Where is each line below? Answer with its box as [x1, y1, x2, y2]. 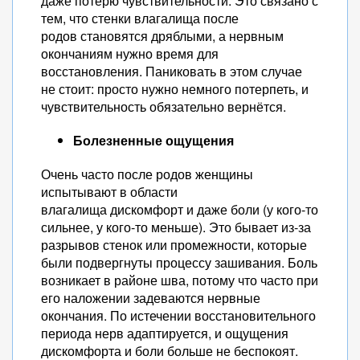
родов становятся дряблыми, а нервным [41, 27, 284, 45]
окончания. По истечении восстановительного [41, 306, 316, 325]
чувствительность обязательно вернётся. [41, 97, 286, 116]
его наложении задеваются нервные [41, 288, 260, 307]
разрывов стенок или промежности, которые [41, 235, 307, 254]
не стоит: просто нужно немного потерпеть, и [41, 80, 309, 98]
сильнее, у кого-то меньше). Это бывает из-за [41, 218, 311, 236]
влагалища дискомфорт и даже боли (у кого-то [41, 200, 318, 219]
